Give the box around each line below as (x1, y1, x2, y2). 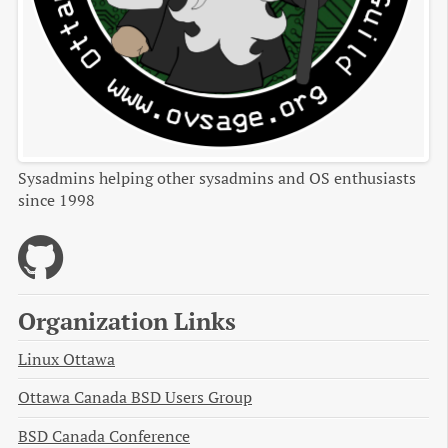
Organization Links (18, 304, 236, 337)
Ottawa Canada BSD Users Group (18, 387, 252, 409)
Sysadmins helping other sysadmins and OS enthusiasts (18, 167, 416, 189)
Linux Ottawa (18, 348, 115, 370)
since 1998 (18, 189, 95, 211)
